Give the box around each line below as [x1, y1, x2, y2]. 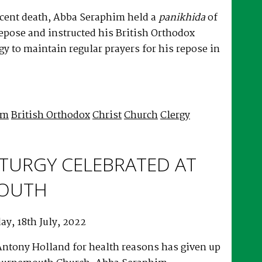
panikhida [158, 9, 208, 26]
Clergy [160, 107, 190, 123]
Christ [92, 107, 122, 123]
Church [124, 107, 158, 123]
